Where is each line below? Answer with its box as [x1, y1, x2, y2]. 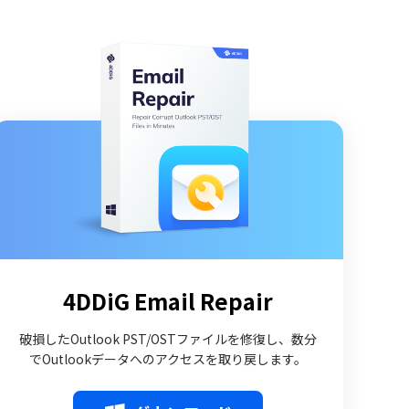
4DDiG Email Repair [62, 285, 273, 317]
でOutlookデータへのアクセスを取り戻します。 [28, 350, 307, 368]
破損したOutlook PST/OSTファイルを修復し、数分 [18, 330, 317, 348]
